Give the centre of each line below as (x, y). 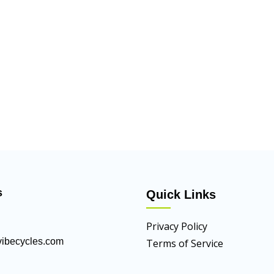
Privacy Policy (177, 226)
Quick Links (181, 194)
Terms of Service (185, 243)
